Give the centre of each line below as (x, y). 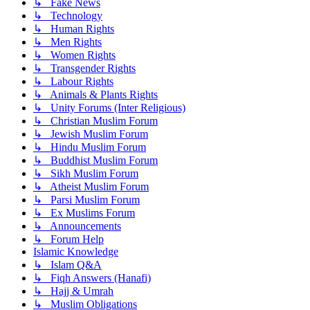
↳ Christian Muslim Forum (95, 120)
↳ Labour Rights (73, 81)
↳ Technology (68, 15)
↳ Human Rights (74, 28)
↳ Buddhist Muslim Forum (95, 160)
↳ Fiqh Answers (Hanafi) (92, 277)
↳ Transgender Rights (84, 68)
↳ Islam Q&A (67, 264)
